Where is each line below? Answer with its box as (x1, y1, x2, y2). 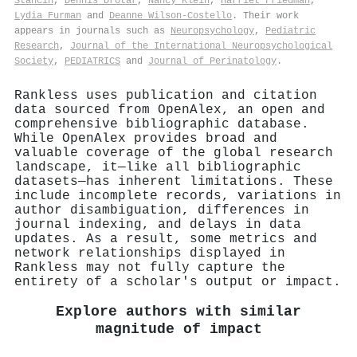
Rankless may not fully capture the (14, 260, 285, 275)
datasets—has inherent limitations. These (14, 174, 333, 189)
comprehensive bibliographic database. (14, 116, 309, 131)
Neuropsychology (171, 25, 254, 37)
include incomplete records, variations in (14, 188, 341, 203)
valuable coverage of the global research (14, 145, 333, 160)
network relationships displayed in (14, 245, 285, 261)
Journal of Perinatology (148, 55, 277, 67)
